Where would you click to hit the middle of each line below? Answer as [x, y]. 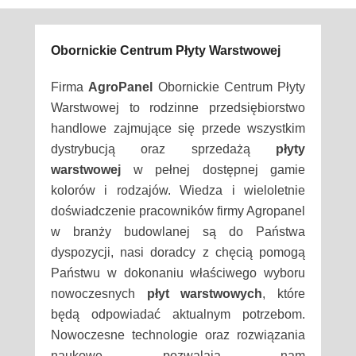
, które [284, 293]
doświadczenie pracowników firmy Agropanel [178, 211]
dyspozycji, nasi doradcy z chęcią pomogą [178, 252]
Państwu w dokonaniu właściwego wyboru [178, 273]
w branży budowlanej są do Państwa [178, 231]
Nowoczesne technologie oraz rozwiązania [178, 335]
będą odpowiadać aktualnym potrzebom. [178, 314]
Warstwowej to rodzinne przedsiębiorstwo [178, 107]
